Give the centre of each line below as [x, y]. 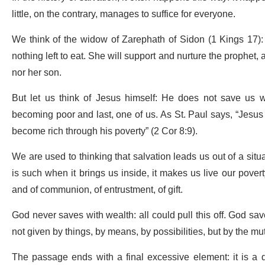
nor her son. [37, 73]
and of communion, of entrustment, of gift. [97, 190]
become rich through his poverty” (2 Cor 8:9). [105, 132]
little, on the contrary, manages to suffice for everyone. [124, 14]
